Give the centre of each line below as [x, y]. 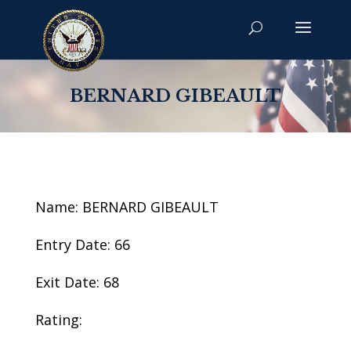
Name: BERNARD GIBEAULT [127, 207]
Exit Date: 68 [77, 282]
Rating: [58, 320]
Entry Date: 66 [82, 244]
